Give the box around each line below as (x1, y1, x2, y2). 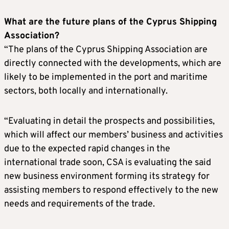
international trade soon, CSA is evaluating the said (4, 156, 211, 169)
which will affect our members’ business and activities (4, 129, 223, 141)
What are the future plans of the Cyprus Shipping (4, 16, 217, 28)
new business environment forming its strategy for (4, 170, 210, 182)
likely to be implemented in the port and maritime (4, 71, 208, 83)
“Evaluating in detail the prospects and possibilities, (4, 115, 215, 127)
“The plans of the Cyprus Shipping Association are (4, 43, 208, 56)
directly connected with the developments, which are (4, 57, 221, 70)
